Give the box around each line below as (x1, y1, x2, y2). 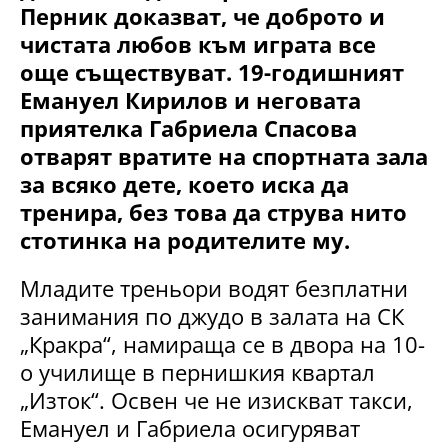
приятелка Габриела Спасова (20, 112, 357, 143)
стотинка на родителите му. (20, 224, 350, 255)
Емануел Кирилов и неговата (20, 84, 361, 115)
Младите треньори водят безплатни (20, 272, 408, 303)
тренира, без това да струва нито (20, 196, 407, 227)
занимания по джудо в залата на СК (20, 300, 404, 331)
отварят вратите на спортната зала (20, 140, 428, 171)
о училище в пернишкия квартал (20, 356, 375, 387)
